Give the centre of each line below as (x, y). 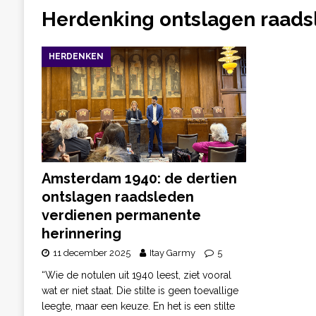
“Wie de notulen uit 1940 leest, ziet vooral (136, 275)
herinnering (81, 233)
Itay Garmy (172, 253)
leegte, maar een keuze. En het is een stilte (138, 306)
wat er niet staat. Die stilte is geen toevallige (140, 290)
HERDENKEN (76, 56)
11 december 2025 (91, 253)
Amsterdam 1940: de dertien (139, 178)
